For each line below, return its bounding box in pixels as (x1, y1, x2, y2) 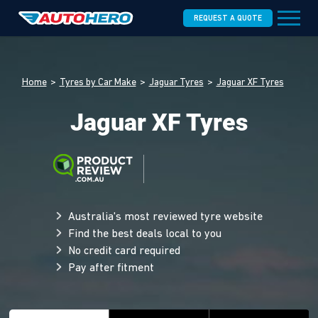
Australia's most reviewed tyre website (67, 212, 263, 223)
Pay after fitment (67, 263, 154, 274)
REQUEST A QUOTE (193, 15, 262, 23)
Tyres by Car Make (59, 77, 136, 88)
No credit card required (67, 246, 180, 257)
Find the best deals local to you (67, 229, 221, 240)
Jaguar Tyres (148, 77, 204, 88)
